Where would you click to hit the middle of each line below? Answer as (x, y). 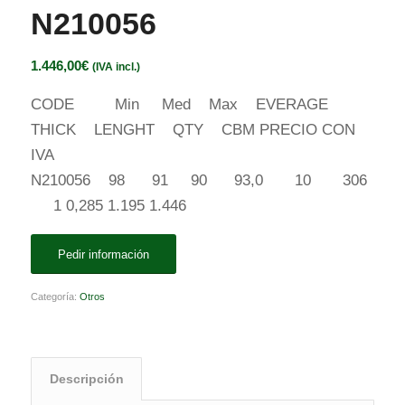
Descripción (86, 379)
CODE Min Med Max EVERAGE (186, 104)
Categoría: (55, 297)
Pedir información (103, 255)
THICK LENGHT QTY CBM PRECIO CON (193, 129)
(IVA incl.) (116, 67)
